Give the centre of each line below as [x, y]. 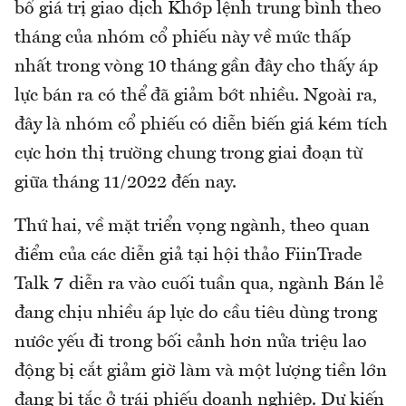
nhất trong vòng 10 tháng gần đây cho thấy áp [196, 67]
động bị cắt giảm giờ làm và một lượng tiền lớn [201, 371]
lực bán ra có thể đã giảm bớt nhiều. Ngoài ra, [196, 96]
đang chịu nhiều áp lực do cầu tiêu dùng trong [196, 313]
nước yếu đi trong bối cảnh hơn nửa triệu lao [191, 342]
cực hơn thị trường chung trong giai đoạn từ [188, 154]
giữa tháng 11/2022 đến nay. [126, 183]
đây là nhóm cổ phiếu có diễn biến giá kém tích [201, 125]
